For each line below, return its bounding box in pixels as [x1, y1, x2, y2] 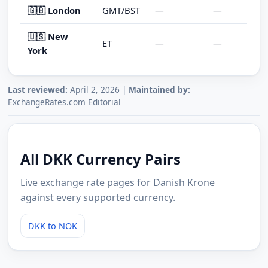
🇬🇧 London [28, 4, 81, 17]
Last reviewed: [8, 84, 68, 96]
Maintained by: [129, 84, 191, 96]
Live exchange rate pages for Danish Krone [20, 176, 215, 190]
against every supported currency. [20, 191, 176, 205]
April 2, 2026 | [68, 84, 129, 96]
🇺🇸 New [28, 31, 69, 43]
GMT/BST [102, 4, 141, 17]
